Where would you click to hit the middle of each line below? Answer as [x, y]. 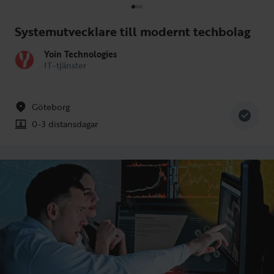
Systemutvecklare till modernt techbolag [133, 31]
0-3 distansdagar [65, 124]
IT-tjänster [65, 65]
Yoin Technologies [80, 54]
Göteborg [51, 106]
